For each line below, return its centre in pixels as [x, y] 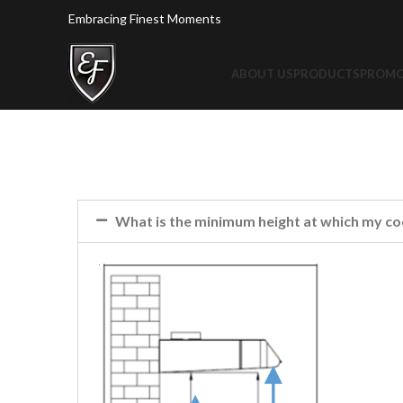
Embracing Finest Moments [145, 18]
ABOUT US [262, 73]
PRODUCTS [326, 73]
